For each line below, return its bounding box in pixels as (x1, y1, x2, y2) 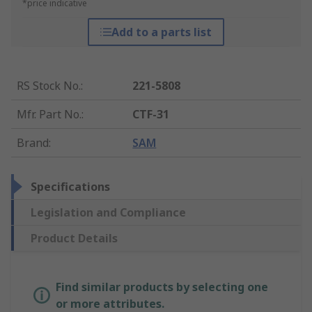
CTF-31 (132, 107, 170, 123)
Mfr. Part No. (17, 107, 81, 123)
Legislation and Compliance (31, 205, 186, 221)
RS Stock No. (17, 78, 81, 94)
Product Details (31, 231, 118, 247)
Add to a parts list (111, 24, 212, 40)
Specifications (31, 179, 110, 195)
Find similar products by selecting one (56, 279, 268, 295)
